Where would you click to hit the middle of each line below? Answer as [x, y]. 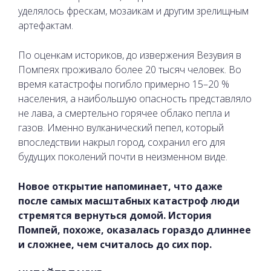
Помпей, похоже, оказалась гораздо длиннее [135, 230]
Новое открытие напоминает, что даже [120, 186]
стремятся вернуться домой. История [115, 215]
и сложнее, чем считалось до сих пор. [115, 244]
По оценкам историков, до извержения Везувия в [130, 55]
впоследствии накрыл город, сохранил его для [122, 142]
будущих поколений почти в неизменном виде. [123, 156]
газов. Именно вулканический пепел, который [121, 127]
